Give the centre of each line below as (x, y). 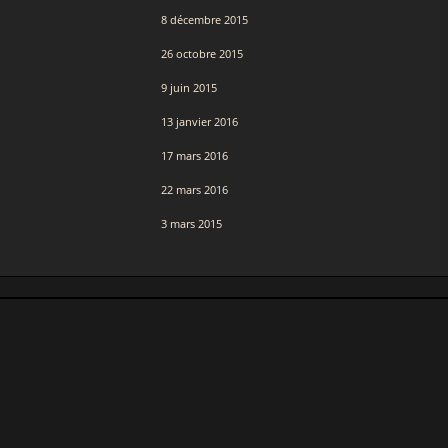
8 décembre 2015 (204, 19)
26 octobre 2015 (202, 53)
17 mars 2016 (194, 155)
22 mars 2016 (194, 189)
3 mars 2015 (191, 223)
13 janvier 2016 (199, 121)
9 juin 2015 (189, 87)
